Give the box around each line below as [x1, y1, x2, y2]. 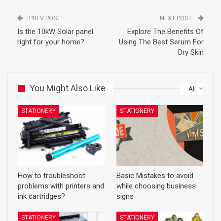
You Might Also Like [30, 83, 106, 93]
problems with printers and [18, 182, 104, 191]
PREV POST [28, 14, 61, 22]
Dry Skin [178, 48, 204, 57]
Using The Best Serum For [119, 37, 204, 46]
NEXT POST [160, 14, 193, 22]
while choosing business [116, 182, 196, 191]
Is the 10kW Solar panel [17, 27, 93, 36]
